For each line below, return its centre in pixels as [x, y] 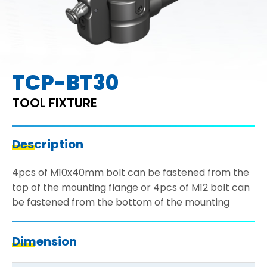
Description [48, 145]
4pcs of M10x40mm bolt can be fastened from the [131, 173]
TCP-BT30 [65, 83]
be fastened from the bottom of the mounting [121, 203]
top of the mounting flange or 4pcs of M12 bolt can [131, 188]
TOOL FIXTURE [55, 103]
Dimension [44, 242]
